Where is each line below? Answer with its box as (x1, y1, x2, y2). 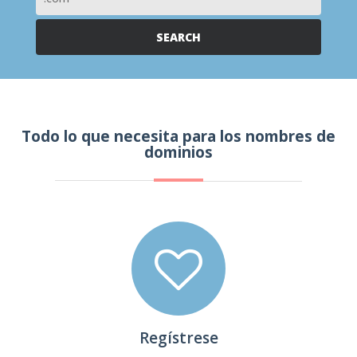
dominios (144, 142, 213, 163)
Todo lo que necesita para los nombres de (22, 126, 335, 147)
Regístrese (139, 328, 218, 348)
